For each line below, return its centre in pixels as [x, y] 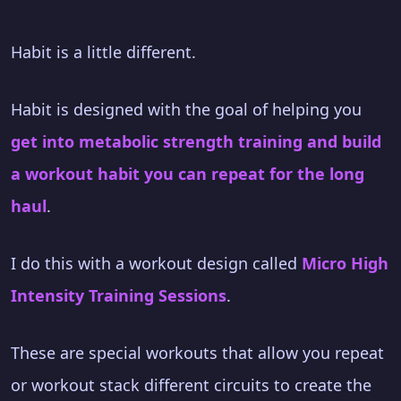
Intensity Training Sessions [119, 295]
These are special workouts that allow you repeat [197, 352]
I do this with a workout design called [156, 263]
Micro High [345, 263]
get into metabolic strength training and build [196, 141]
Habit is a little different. [103, 51]
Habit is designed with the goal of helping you [186, 109]
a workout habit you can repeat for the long [188, 173]
